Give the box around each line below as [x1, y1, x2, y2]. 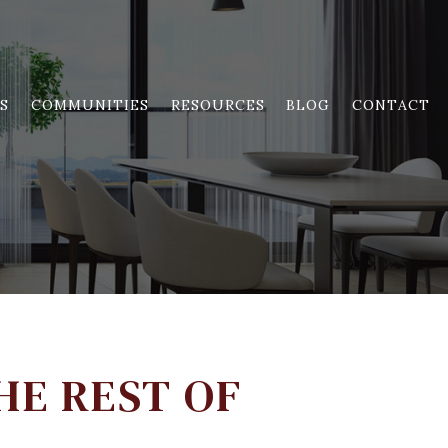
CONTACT [352, 95, 431, 114]
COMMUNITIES [31, 95, 149, 114]
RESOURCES [170, 95, 265, 114]
